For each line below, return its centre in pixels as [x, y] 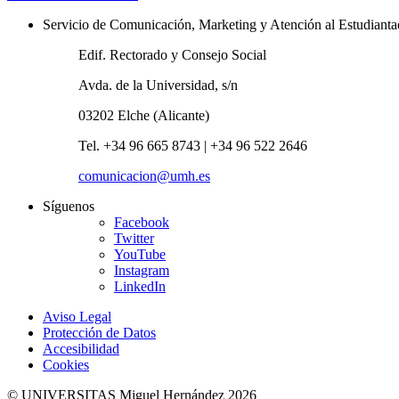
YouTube [140, 254]
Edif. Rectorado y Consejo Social [172, 54]
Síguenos [69, 206]
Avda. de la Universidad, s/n [158, 85]
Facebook [142, 222]
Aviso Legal [77, 316]
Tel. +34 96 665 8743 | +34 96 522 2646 [193, 145]
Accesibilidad [81, 348]
